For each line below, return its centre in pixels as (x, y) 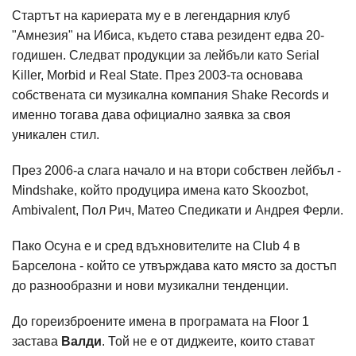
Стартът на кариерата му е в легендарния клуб (151, 16)
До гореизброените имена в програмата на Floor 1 (161, 322)
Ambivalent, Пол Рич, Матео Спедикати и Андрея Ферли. (178, 211)
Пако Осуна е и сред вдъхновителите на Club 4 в (156, 246)
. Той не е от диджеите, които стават (208, 342)
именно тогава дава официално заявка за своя (151, 115)
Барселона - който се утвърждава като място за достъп (174, 266)
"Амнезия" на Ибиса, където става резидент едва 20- (168, 36)
